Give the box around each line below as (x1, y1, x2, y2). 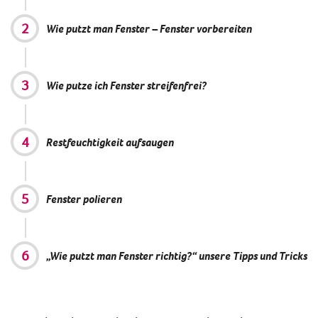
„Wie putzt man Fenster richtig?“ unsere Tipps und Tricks (46, 248, 307, 263)
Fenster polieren (46, 191, 122, 206)
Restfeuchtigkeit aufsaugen (46, 134, 174, 149)
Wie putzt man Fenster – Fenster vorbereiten (46, 21, 252, 35)
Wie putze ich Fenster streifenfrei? (46, 77, 208, 92)
